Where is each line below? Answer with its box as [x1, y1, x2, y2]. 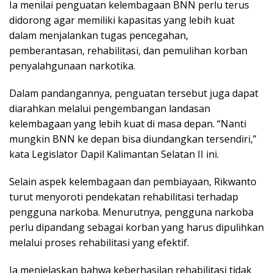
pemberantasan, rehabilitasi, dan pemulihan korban [9, 44, 247, 57]
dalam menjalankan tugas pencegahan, [9, 29, 188, 42]
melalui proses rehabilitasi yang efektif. [9, 236, 189, 249]
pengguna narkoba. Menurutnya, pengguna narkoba [9, 205, 253, 219]
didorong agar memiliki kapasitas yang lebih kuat [9, 13, 235, 27]
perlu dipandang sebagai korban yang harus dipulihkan [9, 221, 264, 234]
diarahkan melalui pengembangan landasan [9, 102, 210, 115]
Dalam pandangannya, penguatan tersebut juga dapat [9, 87, 258, 100]
